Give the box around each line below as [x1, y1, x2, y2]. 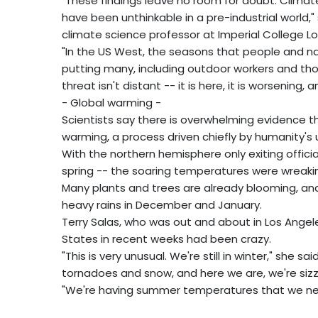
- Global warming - [62, 94, 161, 110]
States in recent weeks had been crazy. [62, 231, 271, 246]
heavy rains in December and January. [62, 197, 262, 212]
